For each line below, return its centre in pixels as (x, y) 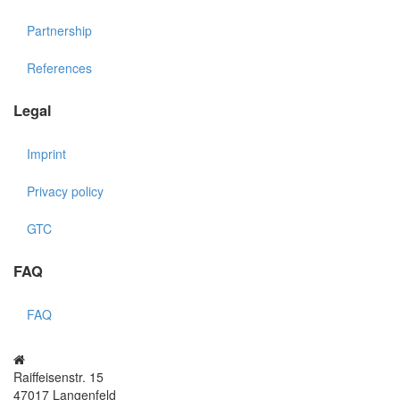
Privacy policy (65, 191)
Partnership (59, 30)
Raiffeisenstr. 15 (58, 376)
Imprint (46, 153)
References (59, 68)
